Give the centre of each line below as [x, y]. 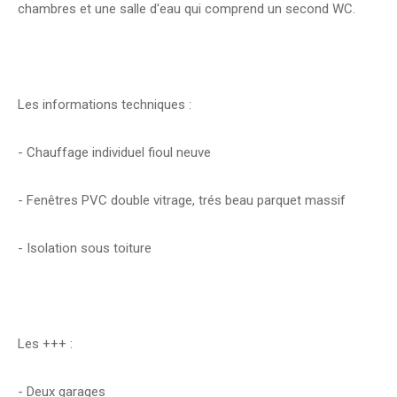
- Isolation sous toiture [85, 248]
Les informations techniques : [105, 104]
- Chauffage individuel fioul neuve [114, 152]
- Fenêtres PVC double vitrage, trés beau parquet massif [182, 200]
